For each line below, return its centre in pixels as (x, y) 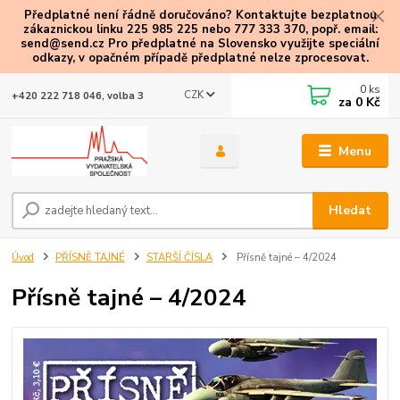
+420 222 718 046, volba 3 (78, 96)
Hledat (350, 210)
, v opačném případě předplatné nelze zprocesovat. (220, 58)
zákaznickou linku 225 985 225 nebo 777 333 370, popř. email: (200, 29)
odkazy (52, 58)
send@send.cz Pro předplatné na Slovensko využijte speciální (200, 43)
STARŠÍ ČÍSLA (179, 257)
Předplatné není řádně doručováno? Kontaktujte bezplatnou (200, 15)
